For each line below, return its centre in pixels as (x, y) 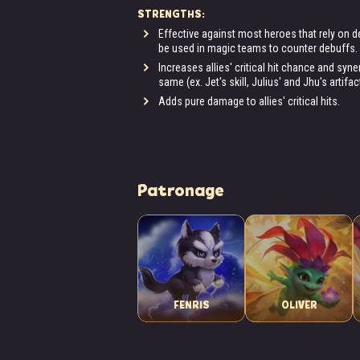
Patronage (181, 191)
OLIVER (299, 305)
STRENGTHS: (171, 14)
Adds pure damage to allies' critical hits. (249, 101)
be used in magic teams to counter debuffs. (258, 48)
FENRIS (191, 305)
